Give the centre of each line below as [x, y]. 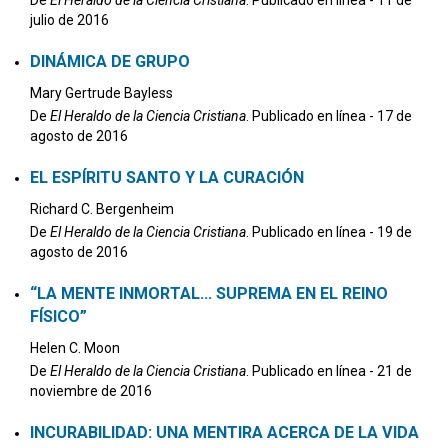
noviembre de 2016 [91, 391]
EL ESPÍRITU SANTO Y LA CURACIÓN [167, 177]
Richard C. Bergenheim [102, 209]
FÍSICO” [58, 316]
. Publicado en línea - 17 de [329, 116]
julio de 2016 [69, 20]
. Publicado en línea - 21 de [329, 371]
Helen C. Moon [75, 348]
